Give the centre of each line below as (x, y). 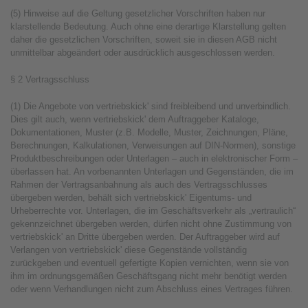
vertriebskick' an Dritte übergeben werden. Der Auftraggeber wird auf (145, 237)
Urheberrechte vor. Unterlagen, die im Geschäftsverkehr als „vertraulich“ (153, 211)
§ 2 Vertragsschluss (50, 79)
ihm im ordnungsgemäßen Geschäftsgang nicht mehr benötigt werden (148, 276)
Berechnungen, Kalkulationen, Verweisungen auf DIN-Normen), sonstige (153, 145)
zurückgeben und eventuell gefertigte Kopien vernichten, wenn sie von (150, 263)
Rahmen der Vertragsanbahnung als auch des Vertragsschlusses (139, 185)
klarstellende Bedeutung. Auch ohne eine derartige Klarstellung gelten (148, 26)
